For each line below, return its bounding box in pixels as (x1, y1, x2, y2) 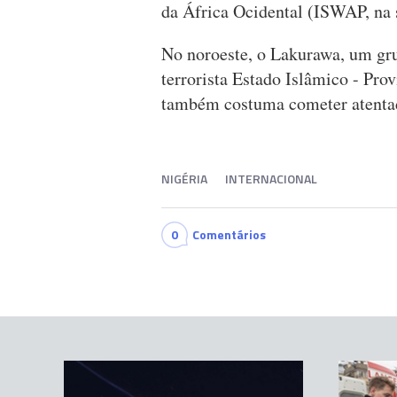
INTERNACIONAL (225, 169, 317, 189)
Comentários (192, 225, 266, 245)
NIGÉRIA (161, 169, 207, 189)
